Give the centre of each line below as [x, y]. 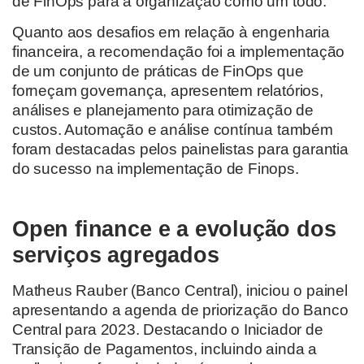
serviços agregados [116, 255]
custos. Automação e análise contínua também [173, 130]
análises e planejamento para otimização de [163, 110]
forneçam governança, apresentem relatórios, [168, 91]
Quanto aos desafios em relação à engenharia [171, 32]
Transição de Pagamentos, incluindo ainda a [165, 349]
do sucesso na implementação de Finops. [160, 169]
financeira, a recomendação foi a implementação [179, 52]
